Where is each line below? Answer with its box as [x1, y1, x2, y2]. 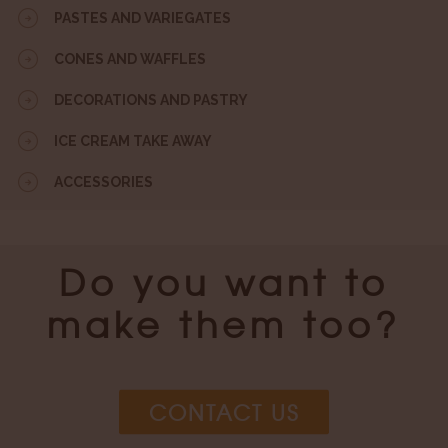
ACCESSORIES [54, 173, 153, 190]
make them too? [47, 296, 401, 349]
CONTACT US [149, 396, 299, 428]
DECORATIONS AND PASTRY [54, 91, 248, 108]
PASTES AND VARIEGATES [54, 9, 231, 26]
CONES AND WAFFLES [54, 50, 206, 67]
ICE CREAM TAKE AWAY [54, 132, 212, 149]
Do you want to [59, 254, 389, 307]
